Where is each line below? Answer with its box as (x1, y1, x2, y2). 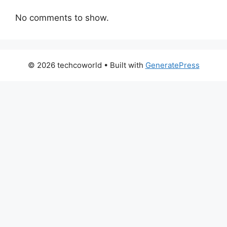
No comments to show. (15, 12, 109, 23)
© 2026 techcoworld (27, 60, 102, 70)
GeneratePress (145, 60, 200, 70)
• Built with (101, 60, 145, 70)
